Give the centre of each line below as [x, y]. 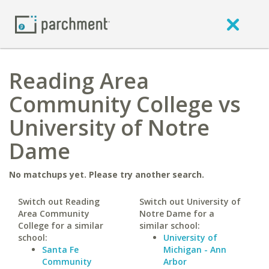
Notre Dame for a [177, 213]
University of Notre [109, 128]
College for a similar [61, 225]
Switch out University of [190, 201]
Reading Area [79, 81]
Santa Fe [60, 249]
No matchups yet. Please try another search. [107, 174]
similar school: [169, 225]
